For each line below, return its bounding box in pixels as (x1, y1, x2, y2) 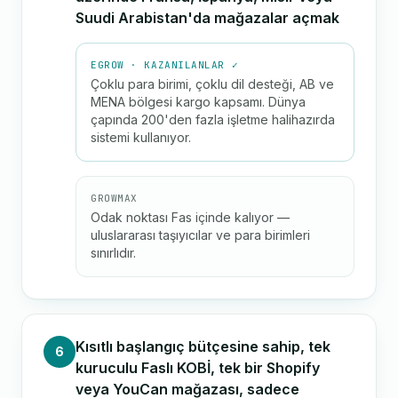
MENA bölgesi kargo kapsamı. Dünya (91, 94, 306, 109)
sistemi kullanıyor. (91, 130, 191, 145)
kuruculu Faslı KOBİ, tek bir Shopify (76, 359, 320, 377)
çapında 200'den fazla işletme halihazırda (91, 112, 335, 127)
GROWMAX (91, 192, 138, 204)
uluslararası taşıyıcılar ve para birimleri (91, 227, 310, 243)
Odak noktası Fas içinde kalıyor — (91, 210, 290, 225)
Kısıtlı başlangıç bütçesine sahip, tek (76, 338, 330, 355)
